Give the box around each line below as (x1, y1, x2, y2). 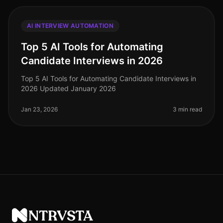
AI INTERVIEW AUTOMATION (27, 22, 113, 29)
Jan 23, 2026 (21, 106, 58, 113)
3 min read (173, 106, 202, 113)
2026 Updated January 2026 (21, 84, 116, 93)
